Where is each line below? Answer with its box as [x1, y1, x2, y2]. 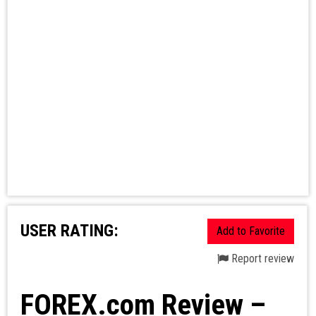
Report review [228, 252, 294, 266]
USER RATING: [20, 221, 119, 241]
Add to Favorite [216, 224, 285, 238]
